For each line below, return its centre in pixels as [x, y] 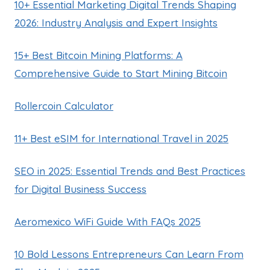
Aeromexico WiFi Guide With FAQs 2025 [108, 221]
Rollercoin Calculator [64, 105]
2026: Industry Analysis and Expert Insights [116, 22]
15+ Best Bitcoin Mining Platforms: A [99, 55]
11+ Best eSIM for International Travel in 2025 [121, 138]
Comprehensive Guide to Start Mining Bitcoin [121, 73]
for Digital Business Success [80, 189]
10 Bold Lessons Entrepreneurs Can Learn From [129, 254]
